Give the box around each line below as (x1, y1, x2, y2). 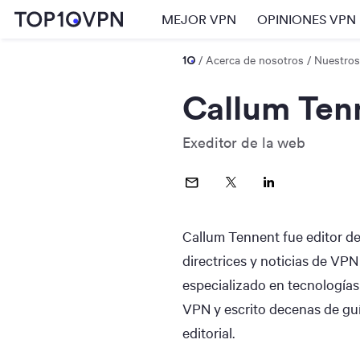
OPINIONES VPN (257, 11, 356, 27)
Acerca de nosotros (206, 51, 304, 67)
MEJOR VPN (162, 11, 236, 27)
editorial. (182, 323, 235, 342)
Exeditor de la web (182, 133, 305, 152)
